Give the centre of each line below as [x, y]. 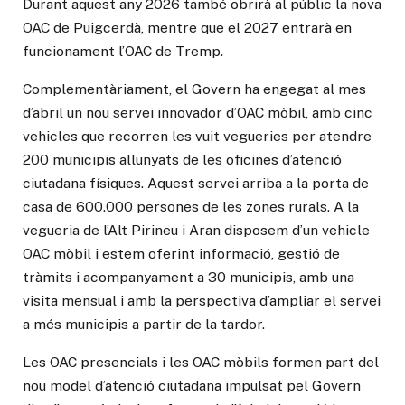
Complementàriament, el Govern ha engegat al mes [194, 89]
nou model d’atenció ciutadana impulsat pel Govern [192, 385]
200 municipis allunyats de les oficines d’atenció [182, 160]
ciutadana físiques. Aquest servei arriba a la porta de [196, 184]
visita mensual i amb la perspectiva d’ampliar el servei [202, 301]
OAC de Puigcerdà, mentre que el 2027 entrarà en [187, 28]
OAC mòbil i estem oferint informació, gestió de [181, 254]
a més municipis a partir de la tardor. [144, 325]
